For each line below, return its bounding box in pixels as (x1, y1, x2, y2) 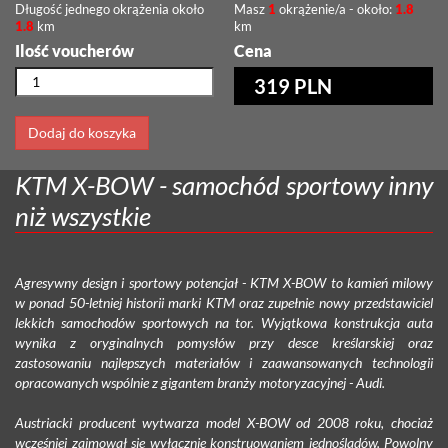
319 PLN (254, 73, 332, 98)
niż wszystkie (15, 199, 151, 232)
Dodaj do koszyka (28, 123, 136, 141)
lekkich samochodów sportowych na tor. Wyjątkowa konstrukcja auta (15, 313, 433, 331)
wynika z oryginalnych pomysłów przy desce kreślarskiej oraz (15, 333, 433, 351)
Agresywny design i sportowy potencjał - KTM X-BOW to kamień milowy (15, 273, 433, 291)
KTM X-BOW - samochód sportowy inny (15, 168, 433, 201)
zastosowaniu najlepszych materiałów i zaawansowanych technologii (15, 353, 433, 371)
